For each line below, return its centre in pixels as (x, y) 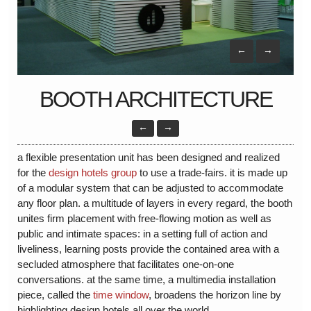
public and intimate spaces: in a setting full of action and (142, 233)
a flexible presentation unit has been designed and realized (148, 157)
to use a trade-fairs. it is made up (212, 172)
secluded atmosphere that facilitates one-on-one (125, 264)
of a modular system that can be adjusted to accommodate (150, 187)
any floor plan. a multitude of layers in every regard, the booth (154, 203)
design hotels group (92, 172)
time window (120, 294)
